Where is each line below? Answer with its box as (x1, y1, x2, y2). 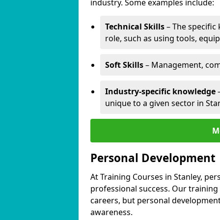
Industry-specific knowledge (105, 86, 216, 97)
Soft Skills (105, 59, 143, 70)
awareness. (90, 207, 133, 218)
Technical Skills (105, 21, 165, 32)
